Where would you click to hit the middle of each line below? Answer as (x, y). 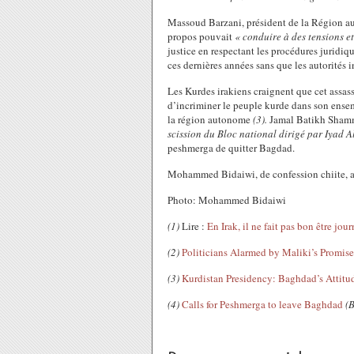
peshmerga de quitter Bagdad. (231, 148)
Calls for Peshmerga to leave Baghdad (262, 304)
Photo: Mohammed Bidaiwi (227, 200)
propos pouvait (201, 36)
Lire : (193, 226)
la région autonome (210, 119)
